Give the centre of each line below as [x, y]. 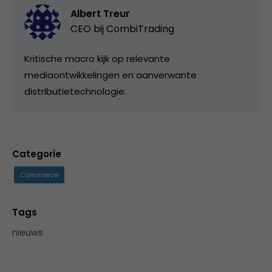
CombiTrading [140, 29]
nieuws [28, 232]
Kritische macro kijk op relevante [97, 58]
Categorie [37, 154]
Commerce [39, 175]
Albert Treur [100, 13]
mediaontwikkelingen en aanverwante [110, 75]
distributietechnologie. [75, 91]
